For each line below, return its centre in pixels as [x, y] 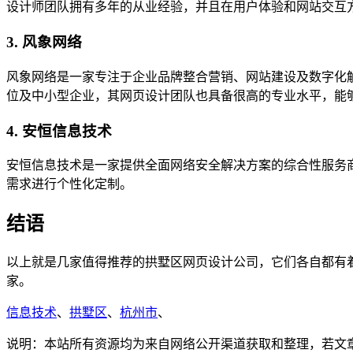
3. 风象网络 [44, 43]
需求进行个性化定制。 [69, 184]
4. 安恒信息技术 [59, 131]
